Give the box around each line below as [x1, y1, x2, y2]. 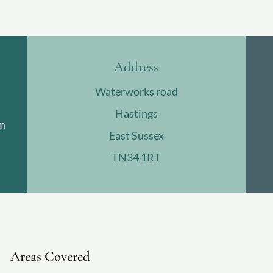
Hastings [115, 107, 158, 121]
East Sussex [108, 129, 164, 143]
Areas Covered [10, 247, 90, 265]
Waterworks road [94, 85, 178, 99]
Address [114, 58, 159, 76]
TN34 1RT [112, 151, 161, 165]
